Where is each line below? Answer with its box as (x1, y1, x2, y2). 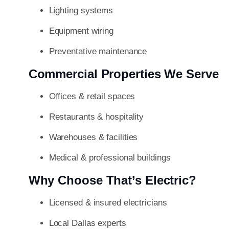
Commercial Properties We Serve (28, 67, 219, 81)
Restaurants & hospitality (49, 112, 144, 122)
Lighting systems (49, 6, 113, 16)
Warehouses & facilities (49, 132, 138, 143)
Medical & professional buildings (49, 153, 171, 163)
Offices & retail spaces (49, 91, 135, 102)
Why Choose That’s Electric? (28, 173, 196, 188)
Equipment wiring (49, 26, 114, 36)
